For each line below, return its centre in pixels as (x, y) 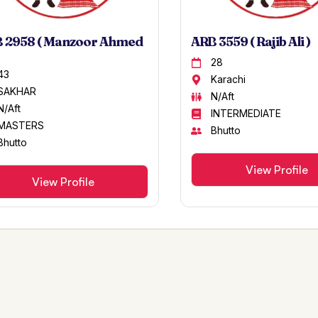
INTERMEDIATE (246, 114)
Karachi (229, 79)
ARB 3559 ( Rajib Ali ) (250, 42)
